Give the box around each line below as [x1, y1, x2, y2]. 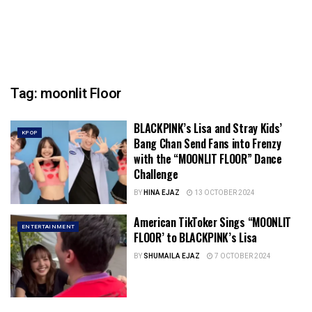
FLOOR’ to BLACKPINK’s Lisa [134, 228, 257, 246]
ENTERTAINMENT [22, 222, 75, 231]
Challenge [134, 166, 178, 182]
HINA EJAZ [143, 188, 180, 198]
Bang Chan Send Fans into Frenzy [134, 135, 281, 152]
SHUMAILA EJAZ [143, 251, 201, 261]
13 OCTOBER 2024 [193, 188, 256, 198]
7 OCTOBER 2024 [213, 251, 272, 261]
